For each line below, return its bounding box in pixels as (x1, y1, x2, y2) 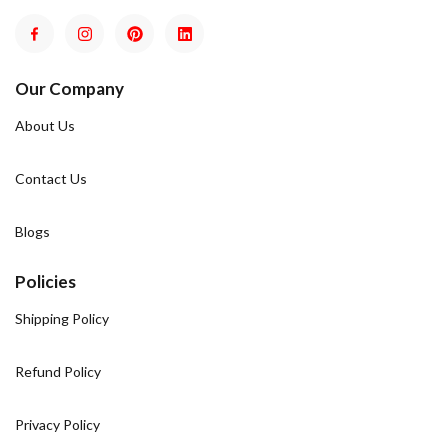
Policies (15, 271, 76, 293)
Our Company (15, 78, 124, 100)
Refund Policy (15, 363, 101, 381)
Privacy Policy (15, 416, 100, 434)
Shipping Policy (15, 310, 109, 328)
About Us (15, 117, 75, 135)
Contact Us (15, 170, 87, 188)
